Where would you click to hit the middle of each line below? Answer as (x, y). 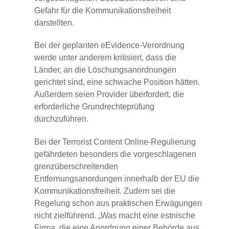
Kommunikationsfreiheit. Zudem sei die (105, 191)
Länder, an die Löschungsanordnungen (105, 70)
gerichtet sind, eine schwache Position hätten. (117, 82)
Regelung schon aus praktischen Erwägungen (118, 203)
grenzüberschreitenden (76, 167)
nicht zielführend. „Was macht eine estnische (115, 216)
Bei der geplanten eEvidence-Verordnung (109, 45)
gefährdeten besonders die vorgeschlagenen (115, 154)
